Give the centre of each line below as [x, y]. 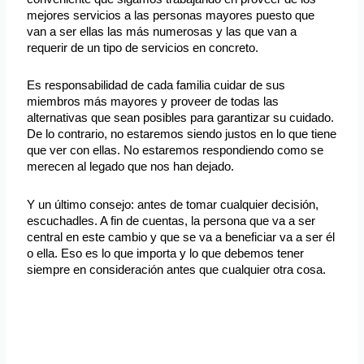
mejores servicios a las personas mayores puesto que [171, 15]
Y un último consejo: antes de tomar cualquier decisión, [173, 204]
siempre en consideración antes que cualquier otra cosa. [177, 269]
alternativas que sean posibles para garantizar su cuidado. [181, 118]
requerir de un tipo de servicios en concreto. [143, 48]
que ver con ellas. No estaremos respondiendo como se [175, 150]
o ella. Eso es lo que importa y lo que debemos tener [166, 253]
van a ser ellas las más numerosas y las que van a [162, 31]
